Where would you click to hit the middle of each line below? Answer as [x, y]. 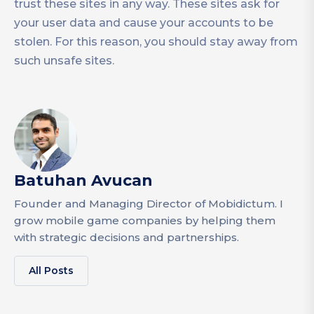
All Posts [51, 270]
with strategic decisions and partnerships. [127, 237]
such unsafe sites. [64, 60]
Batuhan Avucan [83, 180]
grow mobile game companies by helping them [145, 220]
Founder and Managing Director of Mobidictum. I [149, 203]
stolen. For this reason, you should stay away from [156, 41]
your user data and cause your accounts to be [144, 22]
